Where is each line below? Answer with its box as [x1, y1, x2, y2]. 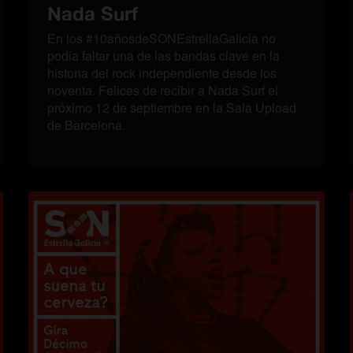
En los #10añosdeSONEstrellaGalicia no [47, 32, 276, 46]
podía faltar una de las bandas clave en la [47, 49, 280, 64]
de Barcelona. [47, 118, 128, 133]
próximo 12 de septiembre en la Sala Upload [47, 101, 296, 116]
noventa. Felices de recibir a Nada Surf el [47, 84, 278, 98]
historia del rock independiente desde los [47, 66, 277, 81]
